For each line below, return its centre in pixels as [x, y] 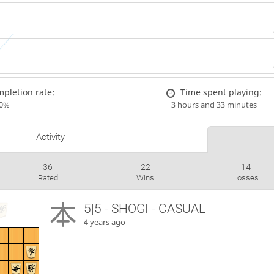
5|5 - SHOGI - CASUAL [145, 209]
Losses [246, 178]
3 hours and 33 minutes [214, 105]
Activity [50, 137]
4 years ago [105, 223]
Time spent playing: [221, 92]
